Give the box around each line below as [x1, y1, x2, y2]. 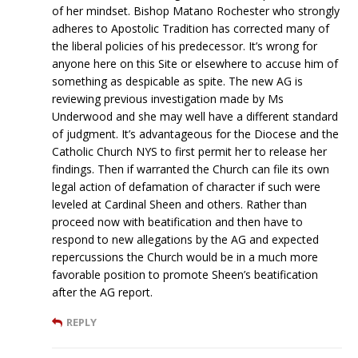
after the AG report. [52, 284, 153, 300]
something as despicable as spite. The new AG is [52, 73, 303, 89]
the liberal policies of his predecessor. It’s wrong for [52, 38, 317, 54]
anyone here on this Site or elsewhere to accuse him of [52, 55, 338, 71]
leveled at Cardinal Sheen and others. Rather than [52, 196, 307, 212]
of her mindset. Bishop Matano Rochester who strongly [52, 2, 340, 18]
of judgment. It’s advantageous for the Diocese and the [52, 125, 339, 141]
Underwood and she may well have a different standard [52, 108, 338, 124]
